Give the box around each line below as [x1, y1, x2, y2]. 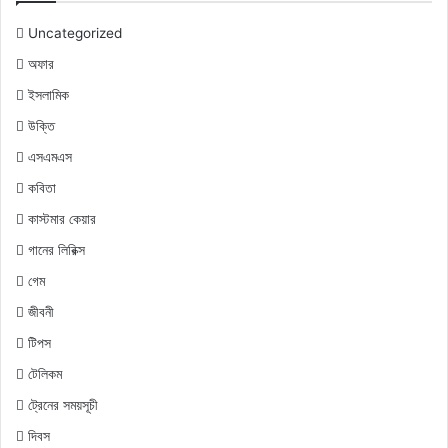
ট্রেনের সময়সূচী [28, 397, 98, 414]
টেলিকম [28, 366, 62, 383]
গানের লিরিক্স [28, 242, 85, 259]
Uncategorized [28, 25, 122, 42]
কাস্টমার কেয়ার [28, 211, 96, 228]
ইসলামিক [28, 87, 69, 104]
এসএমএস [28, 149, 72, 166]
